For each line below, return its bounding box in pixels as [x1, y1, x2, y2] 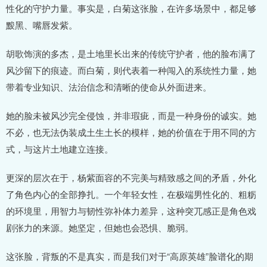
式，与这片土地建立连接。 [6, 142, 113, 156]
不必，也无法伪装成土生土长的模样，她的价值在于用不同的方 [6, 126, 256, 139]
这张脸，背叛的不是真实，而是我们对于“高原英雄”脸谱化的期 [6, 250, 253, 263]
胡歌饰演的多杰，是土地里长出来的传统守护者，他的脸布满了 [6, 47, 256, 60]
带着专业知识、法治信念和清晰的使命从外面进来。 [6, 80, 212, 94]
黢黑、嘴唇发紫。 [6, 18, 77, 32]
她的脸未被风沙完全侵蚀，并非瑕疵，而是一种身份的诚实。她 [6, 109, 256, 122]
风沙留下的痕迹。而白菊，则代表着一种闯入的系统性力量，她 [6, 64, 256, 77]
